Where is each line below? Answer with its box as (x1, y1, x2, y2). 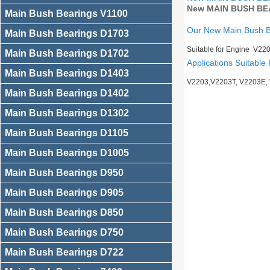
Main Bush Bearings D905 (5, 187, 124, 198)
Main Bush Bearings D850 (5, 207, 124, 218)
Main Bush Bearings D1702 (5, 48, 129, 58)
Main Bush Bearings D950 (5, 168, 124, 178)
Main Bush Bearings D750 (5, 227, 124, 237)
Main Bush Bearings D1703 (5, 28, 129, 39)
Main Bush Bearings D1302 (5, 108, 129, 118)
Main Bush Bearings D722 (5, 247, 124, 257)
